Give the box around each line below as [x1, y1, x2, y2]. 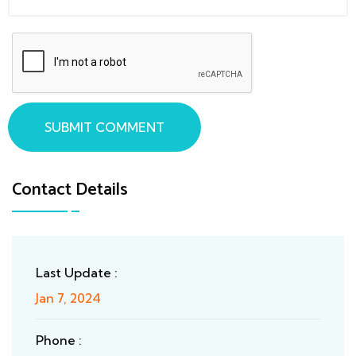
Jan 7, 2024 [36, 290, 101, 307]
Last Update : [36, 265, 118, 281]
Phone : [36, 332, 82, 349]
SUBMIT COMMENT [44, 119, 164, 136]
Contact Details [12, 176, 128, 205]
